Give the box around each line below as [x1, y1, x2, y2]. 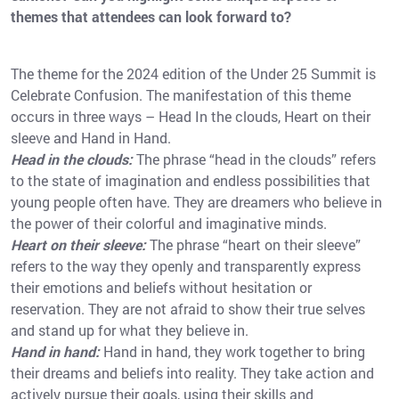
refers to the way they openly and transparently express [11, 256, 361, 276]
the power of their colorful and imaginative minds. [11, 214, 327, 233]
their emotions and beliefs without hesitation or [11, 278, 312, 297]
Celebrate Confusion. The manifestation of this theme [11, 85, 351, 105]
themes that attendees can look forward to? [11, 7, 291, 27]
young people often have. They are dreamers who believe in [11, 192, 382, 212]
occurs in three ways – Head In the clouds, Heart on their [11, 107, 370, 126]
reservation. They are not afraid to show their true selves [11, 299, 365, 319]
